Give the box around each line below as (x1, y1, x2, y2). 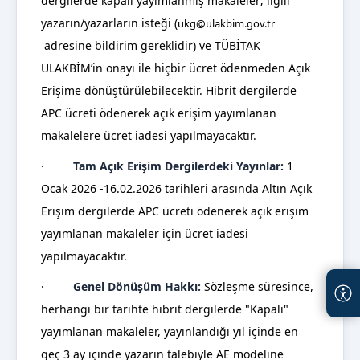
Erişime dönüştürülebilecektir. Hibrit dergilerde (41, 83, 297, 99)
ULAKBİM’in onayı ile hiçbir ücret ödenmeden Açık (41, 60, 310, 76)
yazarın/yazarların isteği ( (41, 15, 178, 31)
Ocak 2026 (41, 181, 96, 197)
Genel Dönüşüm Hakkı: (73, 279, 201, 295)
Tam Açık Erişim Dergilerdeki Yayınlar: (73, 158, 284, 174)
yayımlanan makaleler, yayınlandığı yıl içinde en (41, 324, 298, 340)
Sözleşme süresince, (201, 279, 313, 295)
